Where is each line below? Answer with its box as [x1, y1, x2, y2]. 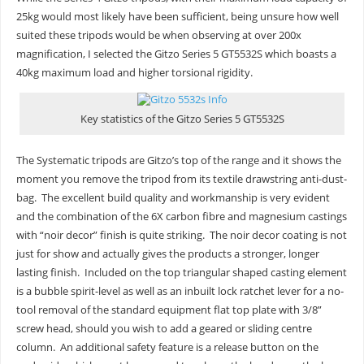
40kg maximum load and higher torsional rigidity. [15, 66, 253, 80]
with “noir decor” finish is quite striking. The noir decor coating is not [15, 228, 347, 243]
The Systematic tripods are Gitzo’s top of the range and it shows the [15, 154, 341, 168]
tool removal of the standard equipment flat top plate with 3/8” [15, 303, 322, 318]
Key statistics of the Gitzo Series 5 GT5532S [80, 111, 284, 126]
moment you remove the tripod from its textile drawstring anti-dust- [15, 172, 347, 187]
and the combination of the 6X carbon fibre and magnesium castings [15, 210, 347, 224]
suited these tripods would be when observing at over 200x [15, 28, 301, 43]
